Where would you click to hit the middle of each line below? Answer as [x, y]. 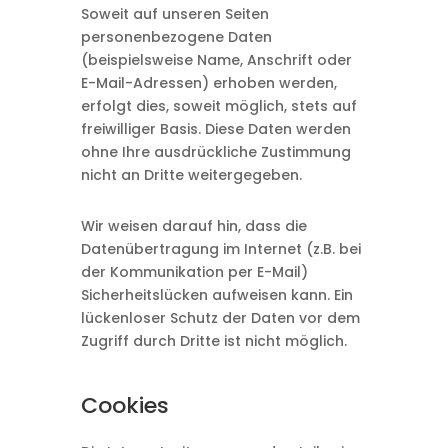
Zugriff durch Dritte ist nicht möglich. [213, 341]
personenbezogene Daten [176, 37]
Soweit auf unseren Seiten [174, 14]
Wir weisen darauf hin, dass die [193, 226]
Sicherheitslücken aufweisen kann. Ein [216, 295]
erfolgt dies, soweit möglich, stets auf [218, 106]
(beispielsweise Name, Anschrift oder [216, 60]
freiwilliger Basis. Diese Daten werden [215, 129]
